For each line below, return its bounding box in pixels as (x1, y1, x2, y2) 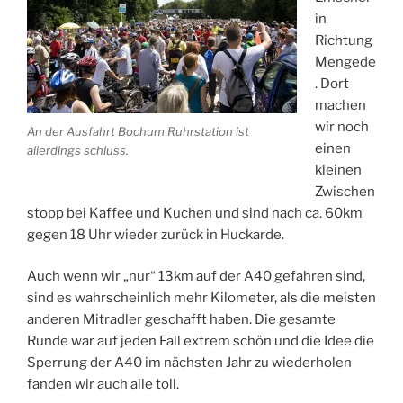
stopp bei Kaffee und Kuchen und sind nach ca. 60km (27, 204, 363, 221)
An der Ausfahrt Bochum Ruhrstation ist (27, 124, 249, 139)
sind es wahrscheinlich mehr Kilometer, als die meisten (27, 290, 376, 307)
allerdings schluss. (27, 143, 129, 158)
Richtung (314, 31, 372, 49)
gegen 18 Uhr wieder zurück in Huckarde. (27, 226, 284, 243)
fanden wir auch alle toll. (27, 376, 179, 393)
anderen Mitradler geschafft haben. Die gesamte (27, 311, 336, 328)
